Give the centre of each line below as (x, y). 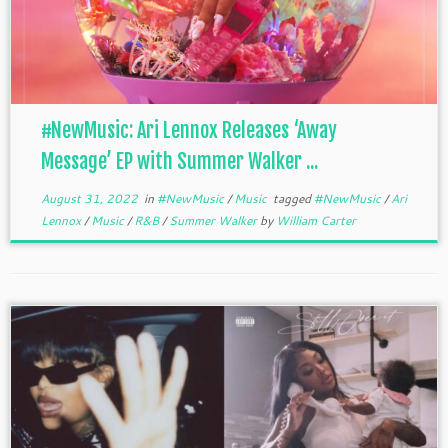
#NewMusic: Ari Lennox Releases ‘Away (188, 130)
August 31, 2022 (89, 198)
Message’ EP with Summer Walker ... (179, 161)
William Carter (315, 220)
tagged (291, 198)
